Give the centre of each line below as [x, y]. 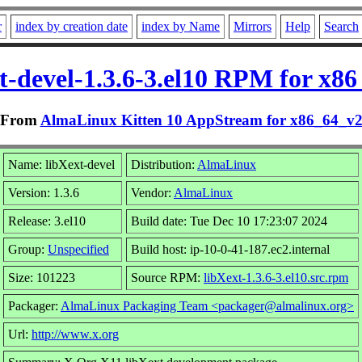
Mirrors [253, 26]
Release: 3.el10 [47, 221]
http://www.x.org [75, 334]
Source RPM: [167, 277]
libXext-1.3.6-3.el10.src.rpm [276, 277]
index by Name [181, 26]
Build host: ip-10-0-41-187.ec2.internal [230, 249]
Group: [28, 249]
